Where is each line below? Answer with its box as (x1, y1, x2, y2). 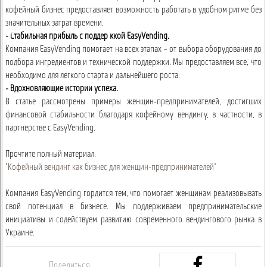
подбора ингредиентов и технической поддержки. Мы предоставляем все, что (5, 58, 262, 67)
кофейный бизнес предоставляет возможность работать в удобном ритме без (5, 5, 262, 15)
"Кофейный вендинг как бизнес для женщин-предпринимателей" (5, 163, 216, 172)
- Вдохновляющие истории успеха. (5, 84, 118, 94)
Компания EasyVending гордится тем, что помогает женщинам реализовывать (5, 189, 262, 198)
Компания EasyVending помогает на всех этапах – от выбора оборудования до (5, 45, 262, 54)
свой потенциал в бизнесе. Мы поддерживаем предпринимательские (5, 202, 262, 212)
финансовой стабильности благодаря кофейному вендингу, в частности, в (5, 110, 262, 120)
